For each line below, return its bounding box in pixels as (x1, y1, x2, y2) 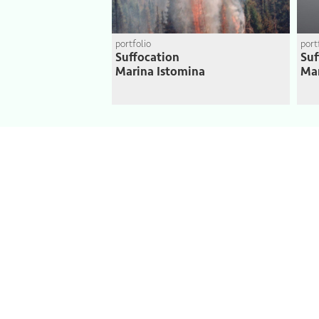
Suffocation (115, 50, 179, 65)
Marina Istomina (115, 64, 205, 79)
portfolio (115, 38, 151, 50)
